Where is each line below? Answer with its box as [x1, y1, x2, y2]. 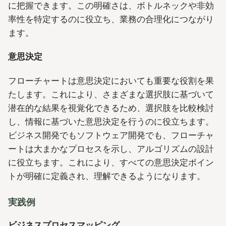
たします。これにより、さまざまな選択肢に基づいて [8, 89, 214, 99]
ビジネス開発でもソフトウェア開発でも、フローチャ [8, 130, 214, 140]
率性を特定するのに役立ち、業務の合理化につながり [8, 14, 214, 25]
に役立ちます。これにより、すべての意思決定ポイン [8, 157, 214, 167]
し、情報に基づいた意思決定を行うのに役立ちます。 [8, 116, 214, 127]
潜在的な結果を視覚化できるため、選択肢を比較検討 [8, 102, 214, 113]
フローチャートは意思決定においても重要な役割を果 [8, 75, 214, 86]
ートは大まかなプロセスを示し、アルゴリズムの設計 [8, 143, 214, 154]
